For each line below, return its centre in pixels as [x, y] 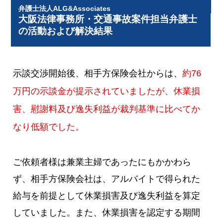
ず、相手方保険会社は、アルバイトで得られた [107, 179]
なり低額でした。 [49, 127]
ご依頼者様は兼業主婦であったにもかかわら [102, 162]
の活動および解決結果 [66, 31]
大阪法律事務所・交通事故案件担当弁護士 [108, 19]
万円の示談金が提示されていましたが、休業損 [107, 91]
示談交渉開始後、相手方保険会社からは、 [98, 74]
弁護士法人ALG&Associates [65, 9]
